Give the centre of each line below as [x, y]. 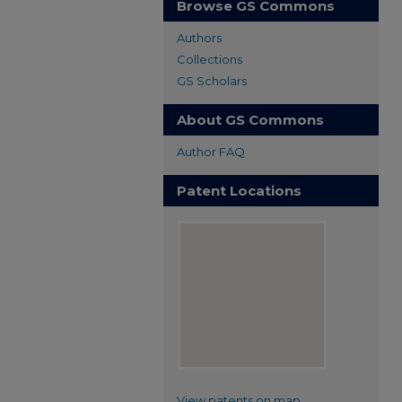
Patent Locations [239, 191]
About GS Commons [250, 120]
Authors [199, 38]
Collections [210, 59]
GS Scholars [212, 81]
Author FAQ [211, 152]
